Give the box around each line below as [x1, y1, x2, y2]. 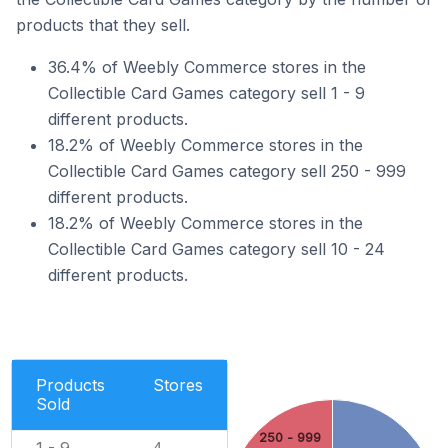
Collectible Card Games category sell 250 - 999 [48, 161, 406, 181]
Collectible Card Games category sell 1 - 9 [48, 83, 365, 103]
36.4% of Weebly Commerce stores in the [48, 57, 366, 77]
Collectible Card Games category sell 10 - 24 [48, 239, 385, 259]
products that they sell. [16, 15, 190, 35]
